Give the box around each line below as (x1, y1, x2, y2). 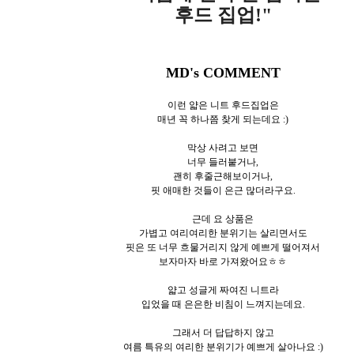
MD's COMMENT (165, 64, 281, 81)
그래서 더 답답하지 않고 (171, 326, 274, 338)
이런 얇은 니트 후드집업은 (167, 99, 279, 111)
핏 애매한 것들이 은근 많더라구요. (150, 184, 296, 196)
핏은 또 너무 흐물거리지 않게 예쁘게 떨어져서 (126, 241, 320, 253)
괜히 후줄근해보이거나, (173, 170, 273, 182)
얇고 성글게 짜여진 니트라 (167, 284, 279, 296)
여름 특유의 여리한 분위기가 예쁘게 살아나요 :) (122, 341, 323, 352)
